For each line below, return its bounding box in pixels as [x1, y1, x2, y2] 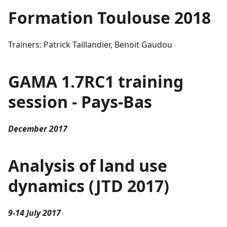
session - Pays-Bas [8, 90, 152, 112]
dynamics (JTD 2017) [8, 174, 169, 197]
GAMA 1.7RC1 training [8, 70, 183, 92]
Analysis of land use [8, 154, 167, 176]
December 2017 [8, 123, 67, 134]
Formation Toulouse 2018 [8, 6, 211, 28]
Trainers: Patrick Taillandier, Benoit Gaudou [8, 39, 172, 50]
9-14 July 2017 [8, 207, 61, 218]
